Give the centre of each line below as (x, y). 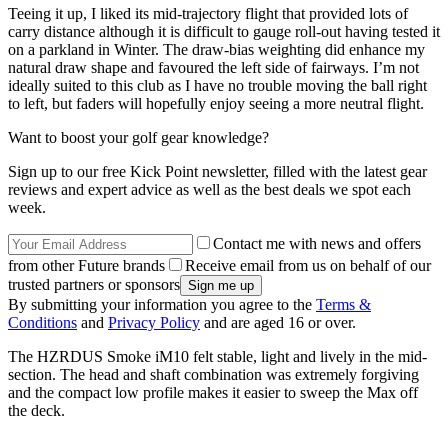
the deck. (36, 411)
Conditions (42, 323)
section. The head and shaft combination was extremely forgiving (213, 375)
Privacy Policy (154, 323)
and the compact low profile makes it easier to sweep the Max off (213, 393)
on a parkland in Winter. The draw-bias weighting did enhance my (216, 50)
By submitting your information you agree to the (162, 305)
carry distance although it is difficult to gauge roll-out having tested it (224, 32)
